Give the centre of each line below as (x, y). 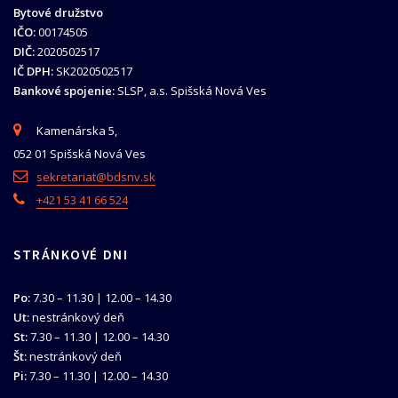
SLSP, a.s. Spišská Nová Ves (191, 91)
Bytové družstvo (58, 13)
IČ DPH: (33, 72)
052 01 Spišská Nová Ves (80, 153)
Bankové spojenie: (64, 91)
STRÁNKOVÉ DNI (71, 255)
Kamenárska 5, (77, 130)
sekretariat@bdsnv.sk (96, 176)
